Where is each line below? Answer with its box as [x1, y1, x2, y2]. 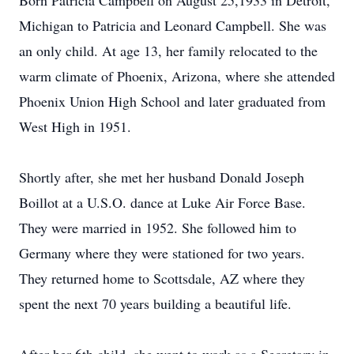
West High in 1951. [19, 117, 131, 136]
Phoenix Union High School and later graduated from [19, 92, 326, 111]
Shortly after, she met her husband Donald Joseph [19, 168, 304, 186]
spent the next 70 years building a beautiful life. [19, 294, 292, 313]
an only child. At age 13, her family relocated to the [19, 41, 318, 60]
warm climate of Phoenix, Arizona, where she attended [19, 66, 335, 85]
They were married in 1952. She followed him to [19, 218, 296, 237]
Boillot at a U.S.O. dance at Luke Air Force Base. [19, 193, 306, 212]
